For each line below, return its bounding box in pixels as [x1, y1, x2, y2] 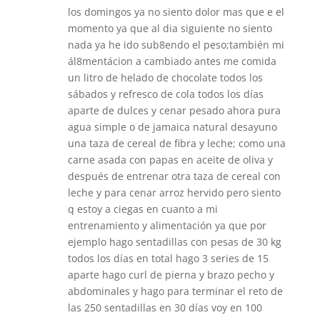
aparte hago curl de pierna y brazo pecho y [67, 267, 274, 281]
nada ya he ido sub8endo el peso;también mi [67, 37, 284, 51]
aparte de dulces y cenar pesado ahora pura [67, 103, 281, 117]
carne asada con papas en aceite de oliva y [67, 152, 273, 166]
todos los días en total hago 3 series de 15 [67, 251, 269, 265]
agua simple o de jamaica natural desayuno [67, 119, 277, 134]
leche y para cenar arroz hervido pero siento [67, 185, 281, 199]
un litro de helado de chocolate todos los [67, 70, 263, 84]
